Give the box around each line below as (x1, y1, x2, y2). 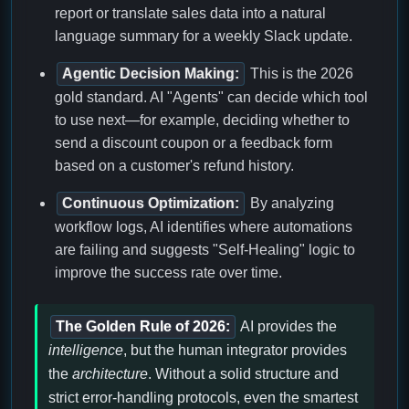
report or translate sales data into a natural (55, 5, 326, 22)
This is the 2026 (246, 66, 353, 82)
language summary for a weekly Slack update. (55, 28, 352, 45)
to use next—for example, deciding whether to (55, 112, 350, 129)
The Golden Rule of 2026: (56, 319, 230, 335)
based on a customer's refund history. (55, 158, 294, 174)
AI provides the (237, 319, 337, 335)
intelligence (48, 342, 123, 359)
